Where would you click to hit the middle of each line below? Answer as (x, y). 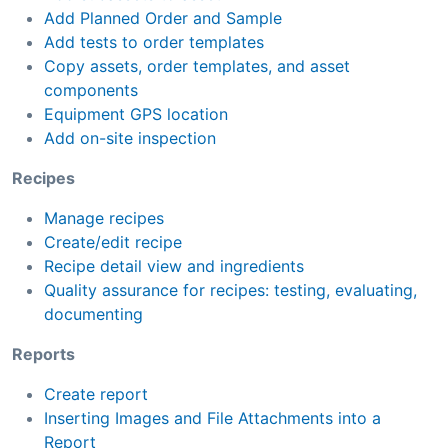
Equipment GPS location (136, 113)
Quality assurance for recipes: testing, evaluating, (230, 289)
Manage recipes (104, 217)
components (91, 89)
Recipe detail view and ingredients (174, 265)
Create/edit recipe (113, 241)
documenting (93, 313)
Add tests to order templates (154, 41)
